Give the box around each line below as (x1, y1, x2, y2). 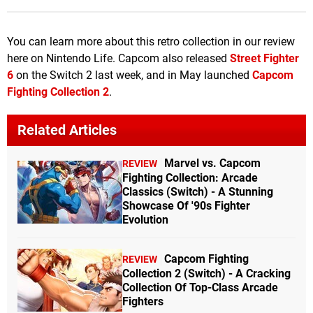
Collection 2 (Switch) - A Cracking (122, 266, 291, 280)
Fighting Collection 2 (7, 85, 109, 99)
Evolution (122, 213, 168, 227)
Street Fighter (230, 52, 299, 66)
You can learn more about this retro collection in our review (7, 35, 295, 49)
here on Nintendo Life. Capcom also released (7, 52, 230, 66)
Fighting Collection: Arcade (122, 171, 258, 185)
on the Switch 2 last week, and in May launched (13, 68, 252, 82)
